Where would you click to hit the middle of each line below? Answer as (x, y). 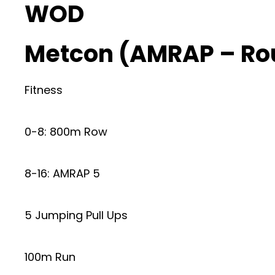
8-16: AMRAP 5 (62, 173)
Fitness (44, 90)
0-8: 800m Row (66, 131)
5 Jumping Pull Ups (76, 215)
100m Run (50, 257)
